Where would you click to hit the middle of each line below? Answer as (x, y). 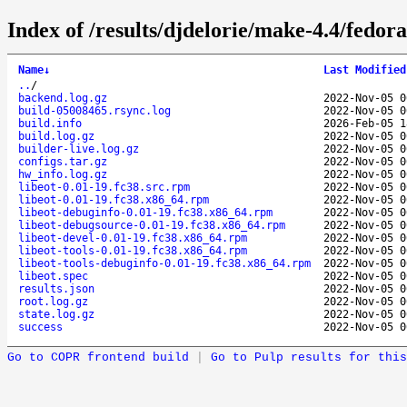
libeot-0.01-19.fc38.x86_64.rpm (114, 199)
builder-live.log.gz (79, 149)
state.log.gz (56, 314)
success (40, 327)
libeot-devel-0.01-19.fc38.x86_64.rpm (133, 238)
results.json (56, 288)
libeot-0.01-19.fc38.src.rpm (104, 187)
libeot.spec (53, 276)
